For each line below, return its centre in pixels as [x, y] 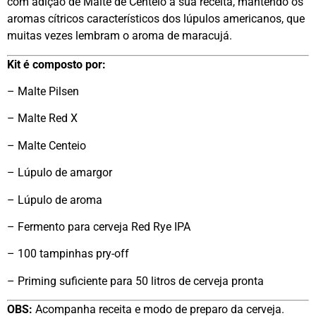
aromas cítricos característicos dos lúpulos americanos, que [156, 19]
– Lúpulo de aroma [55, 200]
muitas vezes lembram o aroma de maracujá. [120, 36]
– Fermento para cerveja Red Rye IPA [99, 226]
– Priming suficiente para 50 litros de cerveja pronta [135, 281]
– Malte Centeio [47, 145]
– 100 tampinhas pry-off [68, 254]
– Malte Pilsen [43, 91]
